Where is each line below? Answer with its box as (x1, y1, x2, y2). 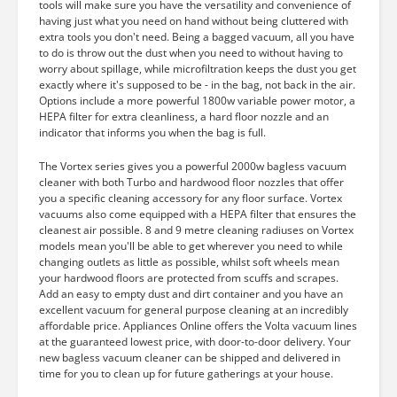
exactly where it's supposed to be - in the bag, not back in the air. (39, 77, 355, 92)
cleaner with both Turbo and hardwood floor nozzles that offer (39, 175, 344, 190)
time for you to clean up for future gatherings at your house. (39, 366, 333, 381)
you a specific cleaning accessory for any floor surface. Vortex (39, 191, 342, 206)
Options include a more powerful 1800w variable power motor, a (39, 93, 355, 108)
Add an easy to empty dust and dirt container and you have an (39, 286, 343, 301)
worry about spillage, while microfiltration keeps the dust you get (39, 61, 356, 76)
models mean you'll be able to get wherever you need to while (39, 238, 343, 253)
